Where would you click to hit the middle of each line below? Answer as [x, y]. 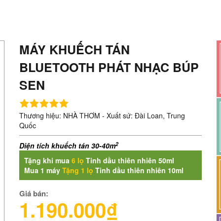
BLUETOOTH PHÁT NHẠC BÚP [109, 67]
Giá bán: [34, 193]
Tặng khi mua [48, 160]
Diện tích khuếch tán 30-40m [67, 146]
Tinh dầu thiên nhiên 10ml [138, 170]
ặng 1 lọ [80, 170]
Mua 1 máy [43, 170]
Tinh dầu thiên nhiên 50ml [129, 160]
